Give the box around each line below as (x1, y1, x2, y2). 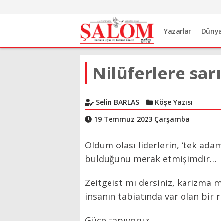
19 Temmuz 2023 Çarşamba (92, 114, 190, 124)
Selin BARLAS (93, 97, 139, 107)
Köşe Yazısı (152, 97, 193, 107)
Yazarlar (164, 26, 191, 36)
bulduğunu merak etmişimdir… (85, 153, 217, 165)
